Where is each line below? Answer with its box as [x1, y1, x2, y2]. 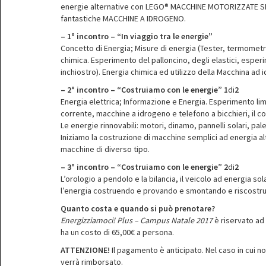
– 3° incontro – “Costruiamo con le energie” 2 [61, 161, 228, 172]
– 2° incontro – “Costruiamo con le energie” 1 [61, 84, 228, 95]
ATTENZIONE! [61, 245, 110, 255]
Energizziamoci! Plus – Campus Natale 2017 [61, 215, 213, 226]
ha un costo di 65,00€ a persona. [61, 227, 174, 237]
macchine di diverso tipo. [61, 144, 150, 154]
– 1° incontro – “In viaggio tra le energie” [61, 31, 213, 42]
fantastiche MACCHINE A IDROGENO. [61, 13, 186, 24]
